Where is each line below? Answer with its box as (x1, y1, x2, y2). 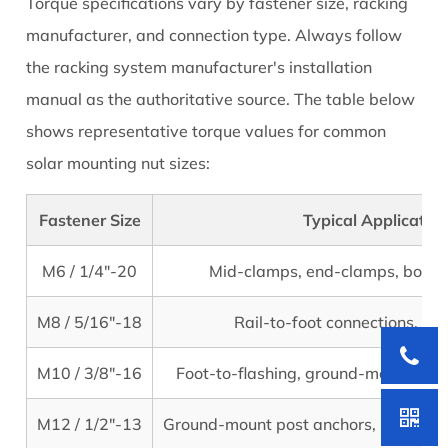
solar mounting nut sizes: (26, 153, 211, 174)
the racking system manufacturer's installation (26, 57, 373, 78)
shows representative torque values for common (26, 121, 387, 142)
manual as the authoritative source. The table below (26, 89, 416, 110)
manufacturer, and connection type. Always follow (26, 25, 403, 46)
